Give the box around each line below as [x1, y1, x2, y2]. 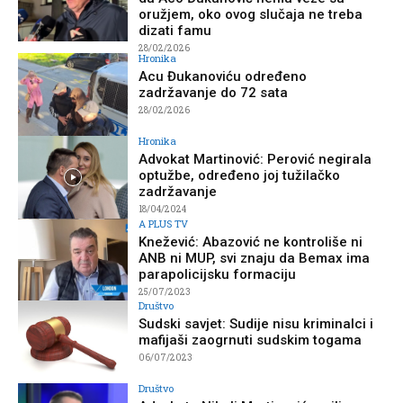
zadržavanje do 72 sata [139, 85, 289, 102]
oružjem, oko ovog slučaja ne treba [139, 6, 363, 23]
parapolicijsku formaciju [139, 265, 297, 282]
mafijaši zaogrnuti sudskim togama [139, 332, 363, 349]
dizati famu [139, 22, 212, 40]
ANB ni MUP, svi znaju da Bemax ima [139, 249, 371, 266]
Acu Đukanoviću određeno [139, 68, 308, 85]
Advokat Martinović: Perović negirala [139, 150, 372, 167]
